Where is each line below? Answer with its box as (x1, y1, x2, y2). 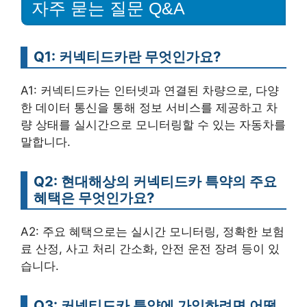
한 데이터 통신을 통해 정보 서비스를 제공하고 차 (21, 100, 278, 114)
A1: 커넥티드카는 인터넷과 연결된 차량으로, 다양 (21, 83, 279, 97)
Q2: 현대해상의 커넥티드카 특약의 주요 (34, 172, 277, 190)
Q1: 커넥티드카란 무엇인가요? (34, 47, 221, 65)
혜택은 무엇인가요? (34, 188, 154, 206)
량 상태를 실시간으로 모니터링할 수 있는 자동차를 (21, 117, 286, 132)
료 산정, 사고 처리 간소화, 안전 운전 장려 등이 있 (21, 241, 280, 256)
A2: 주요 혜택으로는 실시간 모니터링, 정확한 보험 (21, 224, 284, 238)
